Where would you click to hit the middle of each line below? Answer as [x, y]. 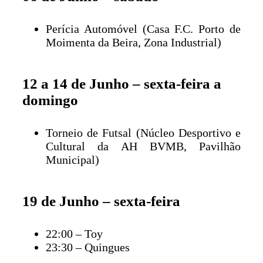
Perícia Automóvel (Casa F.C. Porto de [143, 28]
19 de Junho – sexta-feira [101, 201]
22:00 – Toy [74, 233]
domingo [50, 100]
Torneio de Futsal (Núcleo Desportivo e [143, 132]
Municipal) [73, 159]
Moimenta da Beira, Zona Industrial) [134, 42]
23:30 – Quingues [88, 247]
